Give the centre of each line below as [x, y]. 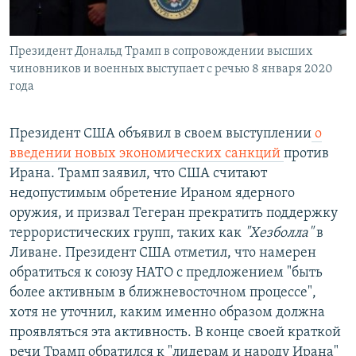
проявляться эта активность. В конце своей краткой [175, 332]
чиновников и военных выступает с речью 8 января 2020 [171, 69]
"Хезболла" [279, 233]
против [306, 153]
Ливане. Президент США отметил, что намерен [163, 253]
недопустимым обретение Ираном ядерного [152, 193]
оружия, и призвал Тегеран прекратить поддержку [174, 213]
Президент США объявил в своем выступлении [161, 133]
